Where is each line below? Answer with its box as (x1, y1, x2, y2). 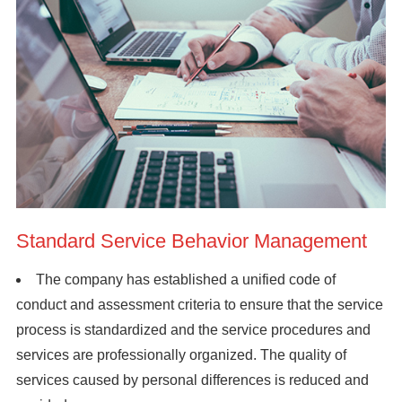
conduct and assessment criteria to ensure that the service (15, 297, 383, 313)
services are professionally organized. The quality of (15, 347, 346, 363)
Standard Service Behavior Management (15, 230, 367, 253)
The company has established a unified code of (35, 272, 336, 288)
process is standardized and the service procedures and (15, 322, 371, 338)
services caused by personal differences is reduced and (15, 372, 369, 389)
